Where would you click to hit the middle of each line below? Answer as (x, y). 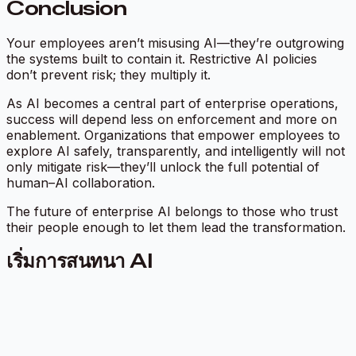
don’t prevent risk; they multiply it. (108, 75)
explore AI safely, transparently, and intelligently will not (176, 151)
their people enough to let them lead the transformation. (176, 228)
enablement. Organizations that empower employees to (173, 135)
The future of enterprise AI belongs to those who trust (172, 212)
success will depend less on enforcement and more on (172, 120)
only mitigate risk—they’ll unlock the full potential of (163, 167)
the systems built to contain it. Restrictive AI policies (162, 59)
